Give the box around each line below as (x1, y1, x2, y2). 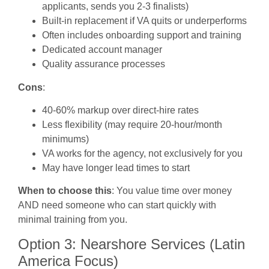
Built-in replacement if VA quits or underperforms (42, 16, 247, 26)
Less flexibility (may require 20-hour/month (42, 119, 222, 130)
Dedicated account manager (42, 44, 162, 55)
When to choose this (18, 186, 112, 196)
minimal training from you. (18, 214, 127, 225)
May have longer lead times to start (42, 163, 190, 174)
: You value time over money (112, 186, 232, 196)
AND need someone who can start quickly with (18, 200, 216, 211)
